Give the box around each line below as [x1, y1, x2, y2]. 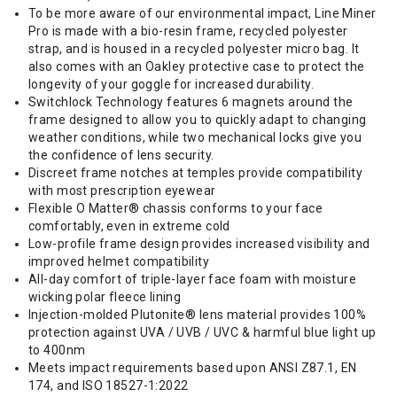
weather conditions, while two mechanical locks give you [28, 130, 362, 144]
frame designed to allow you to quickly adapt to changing [28, 113, 367, 127]
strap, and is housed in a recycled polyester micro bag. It [28, 42, 360, 56]
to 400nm [28, 343, 86, 357]
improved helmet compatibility [28, 254, 210, 269]
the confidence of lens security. [28, 148, 214, 162]
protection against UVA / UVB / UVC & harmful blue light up [28, 325, 377, 339]
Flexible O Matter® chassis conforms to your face [28, 201, 323, 215]
